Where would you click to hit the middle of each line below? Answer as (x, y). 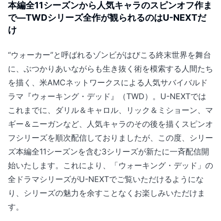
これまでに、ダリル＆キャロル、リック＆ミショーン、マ (110, 110)
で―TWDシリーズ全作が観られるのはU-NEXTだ (107, 17)
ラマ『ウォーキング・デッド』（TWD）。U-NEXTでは (107, 96)
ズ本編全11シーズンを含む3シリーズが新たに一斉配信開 (109, 151)
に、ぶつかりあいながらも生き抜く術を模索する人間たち (110, 68)
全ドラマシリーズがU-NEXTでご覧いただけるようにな (106, 179)
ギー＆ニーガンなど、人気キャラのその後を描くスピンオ (110, 124)
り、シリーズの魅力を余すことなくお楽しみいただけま (107, 193)
